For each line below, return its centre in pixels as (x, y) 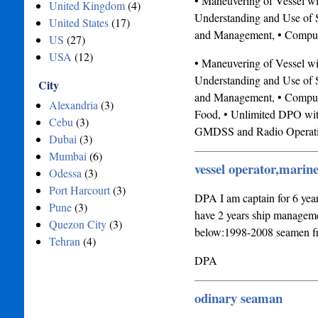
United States (78, 22)
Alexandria (73, 105)
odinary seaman (238, 298)
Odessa (65, 173)
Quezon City (77, 224)
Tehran (64, 241)
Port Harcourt (79, 190)
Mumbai (67, 156)
